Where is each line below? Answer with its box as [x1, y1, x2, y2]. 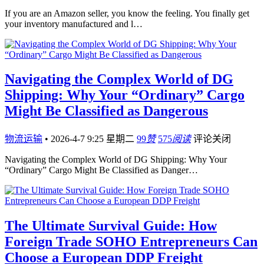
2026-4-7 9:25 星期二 [51, 134, 137, 144]
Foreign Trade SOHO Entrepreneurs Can [5, 234, 258, 250]
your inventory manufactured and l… [5, 18, 143, 29]
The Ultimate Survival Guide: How [5, 218, 217, 234]
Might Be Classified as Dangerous [5, 103, 208, 119]
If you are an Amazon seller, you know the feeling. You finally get [5, 8, 249, 18]
